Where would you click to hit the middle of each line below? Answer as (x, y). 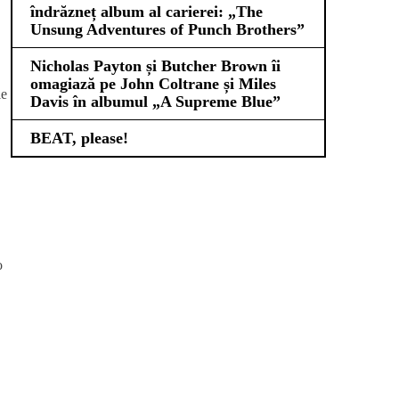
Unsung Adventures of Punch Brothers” (167, 29)
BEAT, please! (79, 138)
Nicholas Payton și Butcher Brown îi (155, 66)
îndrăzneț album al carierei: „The (147, 12)
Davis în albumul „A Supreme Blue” (155, 102)
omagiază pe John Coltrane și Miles (153, 84)
